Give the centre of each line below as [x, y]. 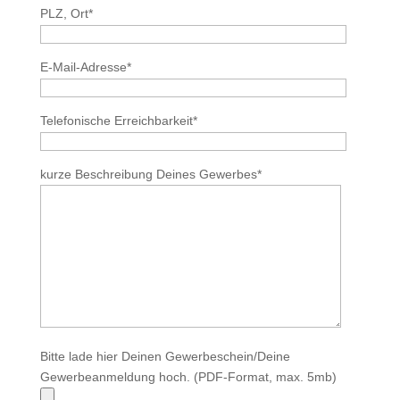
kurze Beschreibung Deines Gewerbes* [150, 174]
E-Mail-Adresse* [85, 67]
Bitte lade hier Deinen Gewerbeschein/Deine [165, 356]
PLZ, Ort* [66, 13]
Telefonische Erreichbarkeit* [118, 121]
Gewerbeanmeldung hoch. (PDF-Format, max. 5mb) [188, 377]
